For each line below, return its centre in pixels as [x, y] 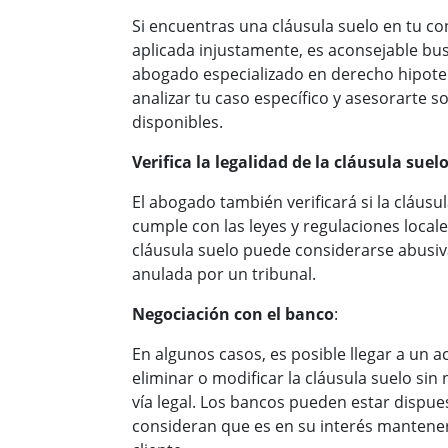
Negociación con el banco [233, 314]
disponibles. [177, 122]
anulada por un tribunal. [224, 274]
